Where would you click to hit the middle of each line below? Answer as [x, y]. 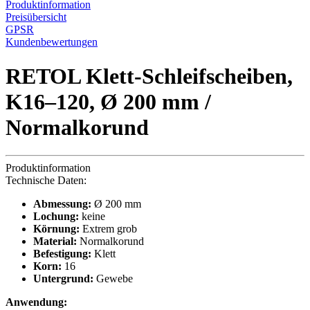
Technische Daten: [46, 181]
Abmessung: [62, 204]
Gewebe [113, 279]
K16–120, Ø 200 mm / [108, 101]
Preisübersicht [36, 17]
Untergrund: [63, 279]
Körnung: [56, 229]
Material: [55, 241]
